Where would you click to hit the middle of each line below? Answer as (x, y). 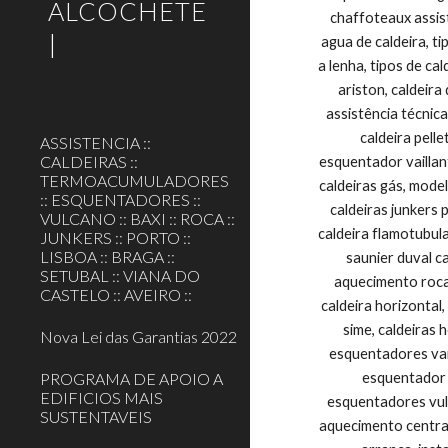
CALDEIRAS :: (89, 161)
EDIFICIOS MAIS (101, 397)
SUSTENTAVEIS (96, 416)
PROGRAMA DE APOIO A (131, 378)
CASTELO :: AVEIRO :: (116, 294)
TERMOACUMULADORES (134, 180)
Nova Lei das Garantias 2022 (138, 336)
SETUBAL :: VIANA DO (120, 275)
